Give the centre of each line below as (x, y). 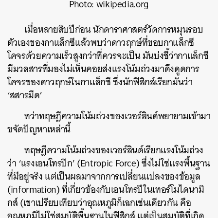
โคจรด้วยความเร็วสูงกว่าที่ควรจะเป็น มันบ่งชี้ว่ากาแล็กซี (108, 55)
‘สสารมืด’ (25, 95)
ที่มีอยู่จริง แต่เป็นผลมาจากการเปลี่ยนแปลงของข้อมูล (104, 176)
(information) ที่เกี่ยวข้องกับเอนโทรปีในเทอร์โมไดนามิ (106, 189)
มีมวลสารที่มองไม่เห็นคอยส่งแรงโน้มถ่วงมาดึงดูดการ (103, 69)
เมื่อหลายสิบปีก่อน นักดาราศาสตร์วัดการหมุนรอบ (114, 29)
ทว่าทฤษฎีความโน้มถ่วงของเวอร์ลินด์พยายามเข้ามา (118, 116)
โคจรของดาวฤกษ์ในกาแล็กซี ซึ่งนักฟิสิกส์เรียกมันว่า (100, 82)
